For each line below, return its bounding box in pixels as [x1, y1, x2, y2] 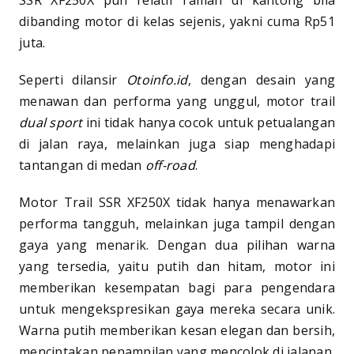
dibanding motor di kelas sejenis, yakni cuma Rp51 [19, 12, 335, 30]
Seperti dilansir [19, 70, 127, 88]
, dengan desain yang [187, 70, 336, 88]
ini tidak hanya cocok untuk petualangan [82, 113, 336, 131]
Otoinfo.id [126, 70, 188, 88]
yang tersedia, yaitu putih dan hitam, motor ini [19, 257, 335, 275]
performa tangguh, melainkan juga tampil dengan [19, 214, 335, 232]
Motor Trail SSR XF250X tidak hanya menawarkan [19, 193, 335, 211]
